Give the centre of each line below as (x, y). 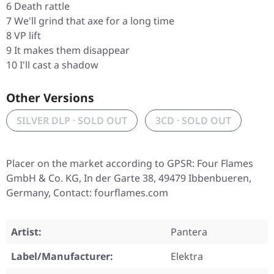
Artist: (26, 232)
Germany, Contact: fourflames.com (87, 193)
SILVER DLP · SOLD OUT (72, 121)
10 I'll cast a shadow (52, 65)
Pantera (189, 232)
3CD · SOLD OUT (193, 121)
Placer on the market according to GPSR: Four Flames (130, 164)
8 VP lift (24, 36)
